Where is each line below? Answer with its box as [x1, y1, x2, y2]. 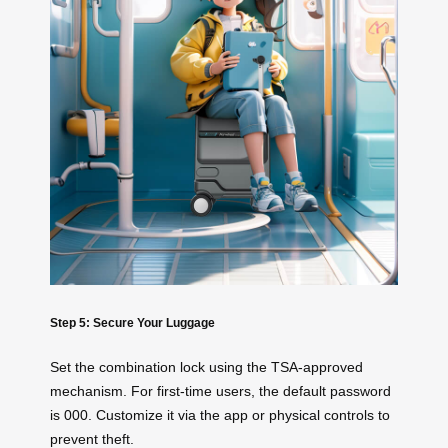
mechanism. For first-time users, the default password [50, 382, 391, 399]
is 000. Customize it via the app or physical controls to [50, 406, 390, 423]
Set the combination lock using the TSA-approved [50, 358, 363, 375]
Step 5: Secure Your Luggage [50, 316, 215, 330]
